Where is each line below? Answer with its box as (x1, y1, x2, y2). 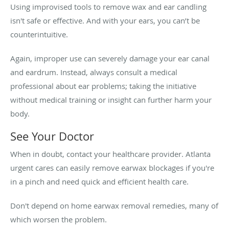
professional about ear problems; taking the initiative (10, 80, 196, 91)
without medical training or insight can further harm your (10, 94, 212, 105)
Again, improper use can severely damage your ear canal (10, 53, 210, 63)
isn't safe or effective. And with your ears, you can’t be (10, 15, 200, 26)
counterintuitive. (10, 29, 68, 39)
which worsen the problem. (10, 214, 107, 224)
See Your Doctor (10, 128, 94, 144)
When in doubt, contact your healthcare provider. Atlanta (10, 148, 211, 159)
